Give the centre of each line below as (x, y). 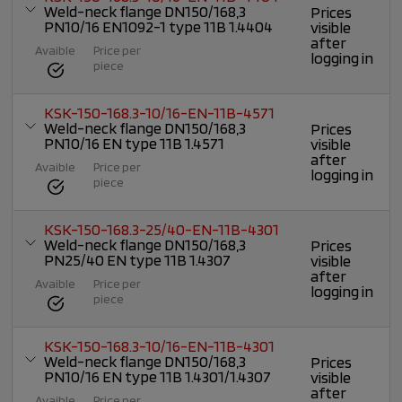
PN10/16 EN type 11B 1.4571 (135, 144)
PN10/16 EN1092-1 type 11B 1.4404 (159, 27)
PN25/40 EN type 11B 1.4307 (138, 260)
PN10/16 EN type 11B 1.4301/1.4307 (158, 377)
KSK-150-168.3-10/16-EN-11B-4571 (160, 113)
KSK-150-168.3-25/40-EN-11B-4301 (162, 230)
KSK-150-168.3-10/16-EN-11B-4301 (160, 346)
